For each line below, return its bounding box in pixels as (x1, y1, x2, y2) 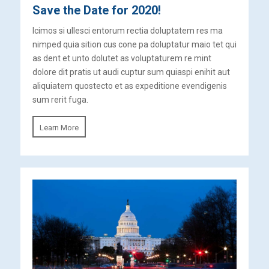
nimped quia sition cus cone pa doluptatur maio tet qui (32, 40, 237, 50)
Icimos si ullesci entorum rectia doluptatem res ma (32, 26, 223, 36)
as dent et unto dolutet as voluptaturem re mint (32, 53, 211, 64)
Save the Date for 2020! (32, 3, 161, 18)
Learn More (39, 123, 79, 133)
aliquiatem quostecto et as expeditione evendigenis (32, 81, 227, 91)
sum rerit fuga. (32, 95, 88, 105)
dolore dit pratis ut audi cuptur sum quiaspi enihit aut (32, 67, 230, 77)
